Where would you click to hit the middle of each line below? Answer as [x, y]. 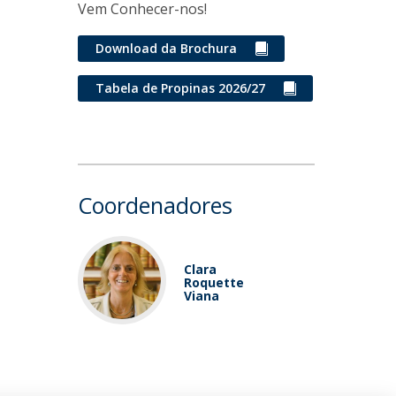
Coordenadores [156, 205]
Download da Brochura [167, 48]
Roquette [214, 282]
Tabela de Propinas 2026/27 [181, 88]
